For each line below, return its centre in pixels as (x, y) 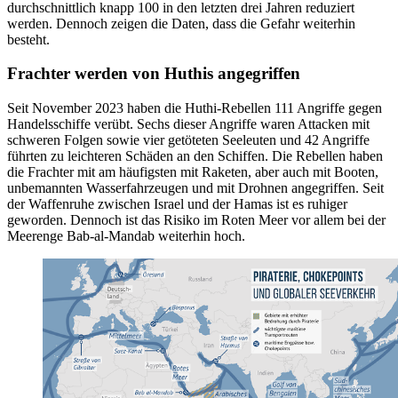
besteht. (28, 39)
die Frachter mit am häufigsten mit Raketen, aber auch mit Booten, (193, 172)
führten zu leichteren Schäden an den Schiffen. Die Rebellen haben (195, 156)
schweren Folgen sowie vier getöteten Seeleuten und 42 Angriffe (188, 140)
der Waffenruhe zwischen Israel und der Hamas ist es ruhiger (177, 204)
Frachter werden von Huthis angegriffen (154, 74)
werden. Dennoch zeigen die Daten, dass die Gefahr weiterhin (181, 23)
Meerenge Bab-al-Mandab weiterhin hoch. (126, 236)
